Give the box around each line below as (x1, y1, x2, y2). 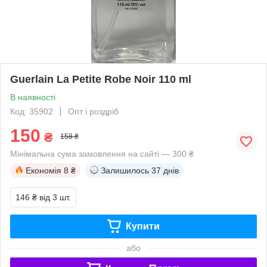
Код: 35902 (10, 106, 53, 116)
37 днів (151, 165, 179, 175)
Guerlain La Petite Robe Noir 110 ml (10, 73, 191, 85)
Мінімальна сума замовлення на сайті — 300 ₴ (10, 148, 194, 159)
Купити (125, 221, 160, 231)
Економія (26, 165, 61, 175)
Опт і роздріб (68, 106, 119, 116)
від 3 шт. (39, 192, 71, 202)
